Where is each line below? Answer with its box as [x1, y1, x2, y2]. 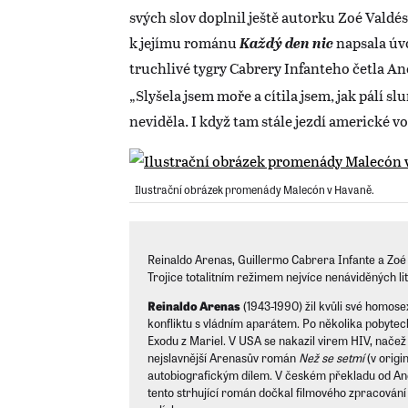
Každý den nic [240, 32, 333, 54]
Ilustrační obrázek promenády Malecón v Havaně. [135, 181, 374, 199]
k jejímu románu [129, 32, 240, 54]
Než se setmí [298, 349, 364, 367]
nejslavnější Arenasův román [147, 349, 299, 367]
